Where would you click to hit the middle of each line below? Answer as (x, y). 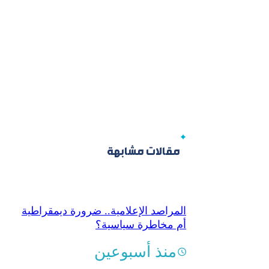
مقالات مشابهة (144, 152)
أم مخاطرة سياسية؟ (141, 224)
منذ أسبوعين (135, 252)
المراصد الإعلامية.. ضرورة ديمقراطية (104, 210)
